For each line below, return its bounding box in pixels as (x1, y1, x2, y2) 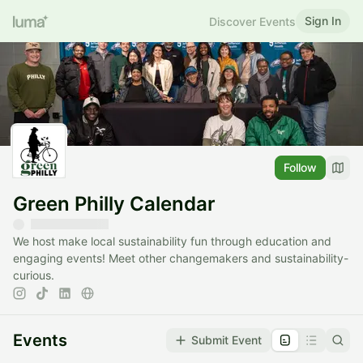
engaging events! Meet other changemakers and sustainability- (13, 251, 348, 266)
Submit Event (191, 333, 262, 348)
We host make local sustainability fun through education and (13, 234, 331, 249)
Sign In (305, 14, 341, 28)
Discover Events (209, 14, 296, 28)
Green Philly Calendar (13, 192, 216, 216)
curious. (13, 268, 54, 283)
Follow (284, 160, 317, 175)
